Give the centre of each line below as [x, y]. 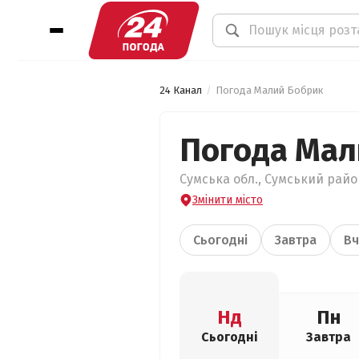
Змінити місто [228, 200]
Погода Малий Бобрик [269, 90]
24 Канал [181, 90]
